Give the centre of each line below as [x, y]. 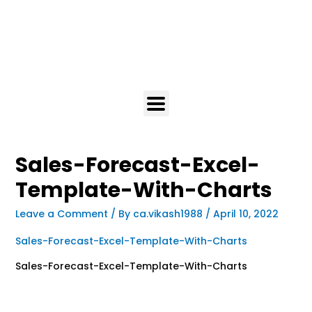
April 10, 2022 [245, 214]
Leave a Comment [61, 214]
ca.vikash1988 [169, 214]
